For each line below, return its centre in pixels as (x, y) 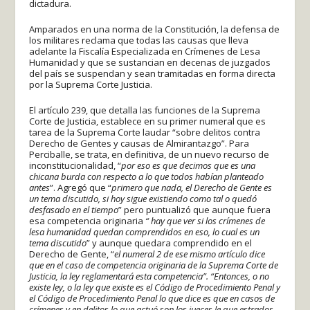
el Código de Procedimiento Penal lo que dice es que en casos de (152, 298)
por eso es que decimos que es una (189, 165)
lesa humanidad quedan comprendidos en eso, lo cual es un (145, 231)
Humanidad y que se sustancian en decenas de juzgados (150, 62)
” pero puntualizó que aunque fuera (195, 209)
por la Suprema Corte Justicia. (91, 84)
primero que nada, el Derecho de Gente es (192, 187)
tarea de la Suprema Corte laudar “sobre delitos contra (145, 132)
